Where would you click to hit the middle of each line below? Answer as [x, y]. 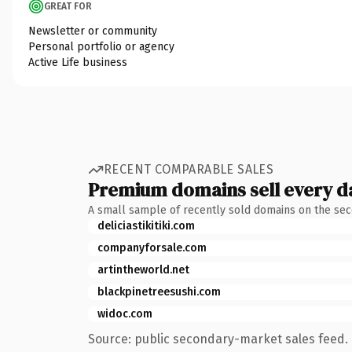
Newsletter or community [93, 31]
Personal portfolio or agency [101, 46]
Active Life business [78, 62]
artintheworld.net [143, 269]
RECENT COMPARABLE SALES [189, 169]
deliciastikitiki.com [146, 225]
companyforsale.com [152, 247]
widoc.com [125, 313]
